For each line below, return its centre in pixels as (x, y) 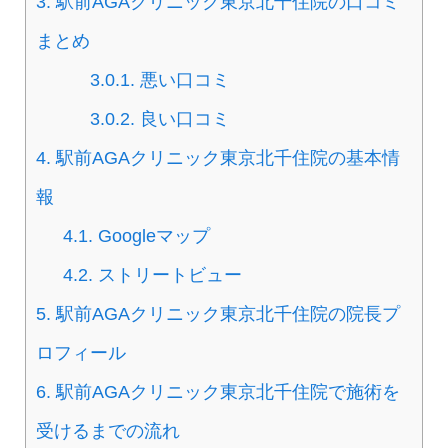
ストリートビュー (168, 275)
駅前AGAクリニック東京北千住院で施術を (225, 392)
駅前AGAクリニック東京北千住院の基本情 (225, 158)
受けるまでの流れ (108, 431)
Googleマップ (152, 236)
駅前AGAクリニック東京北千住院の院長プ (225, 314)
